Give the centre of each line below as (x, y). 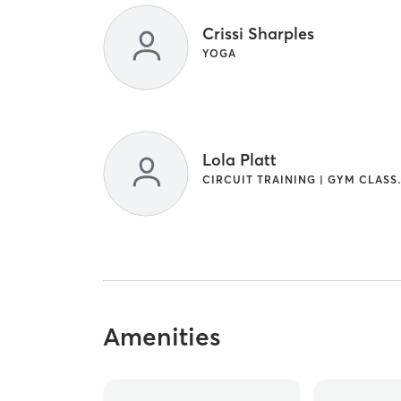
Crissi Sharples (259, 34)
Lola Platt (240, 160)
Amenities (162, 336)
